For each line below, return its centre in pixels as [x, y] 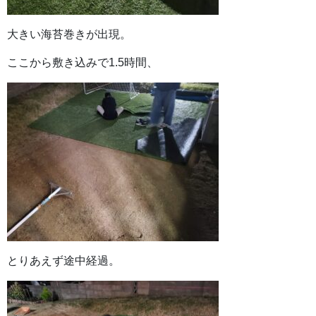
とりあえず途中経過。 [63, 261]
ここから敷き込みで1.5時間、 [83, 63]
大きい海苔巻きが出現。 [69, 35]
